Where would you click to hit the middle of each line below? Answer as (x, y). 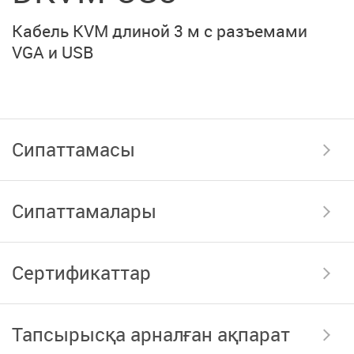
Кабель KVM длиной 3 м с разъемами (160, 30)
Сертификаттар (81, 272)
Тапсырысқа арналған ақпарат (151, 334)
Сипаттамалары (84, 211)
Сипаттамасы (73, 149)
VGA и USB (53, 52)
